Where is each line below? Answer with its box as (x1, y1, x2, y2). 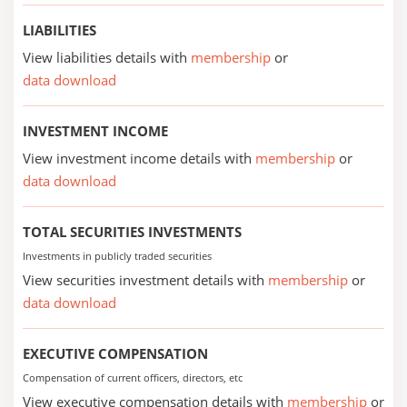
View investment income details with (23, 149, 255, 167)
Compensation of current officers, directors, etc (23, 371, 243, 384)
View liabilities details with (23, 48, 191, 66)
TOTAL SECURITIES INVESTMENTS (23, 223, 242, 241)
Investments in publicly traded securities (23, 249, 212, 263)
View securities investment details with (23, 271, 268, 289)
